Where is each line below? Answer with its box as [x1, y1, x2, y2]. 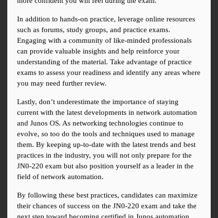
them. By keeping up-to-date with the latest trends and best [17, 141, 196, 149]
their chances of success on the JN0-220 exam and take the [17, 202, 197, 210]
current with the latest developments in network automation [17, 109, 197, 117]
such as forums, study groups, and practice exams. [17, 26, 170, 34]
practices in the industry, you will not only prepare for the [17, 151, 192, 160]
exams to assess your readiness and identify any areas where [17, 69, 200, 77]
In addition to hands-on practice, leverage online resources [17, 15, 195, 23]
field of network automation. [17, 173, 104, 181]
